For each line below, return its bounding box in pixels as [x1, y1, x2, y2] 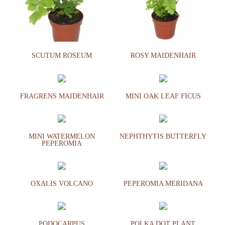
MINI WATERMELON [29, 132, 95, 140]
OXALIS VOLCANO [31, 180, 93, 188]
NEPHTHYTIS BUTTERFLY [120, 132, 207, 140]
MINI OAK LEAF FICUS [125, 92, 201, 100]
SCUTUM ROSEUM [32, 52, 92, 60]
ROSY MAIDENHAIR [130, 52, 196, 60]
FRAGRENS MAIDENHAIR [20, 92, 104, 100]
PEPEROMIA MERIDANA [123, 180, 203, 188]
